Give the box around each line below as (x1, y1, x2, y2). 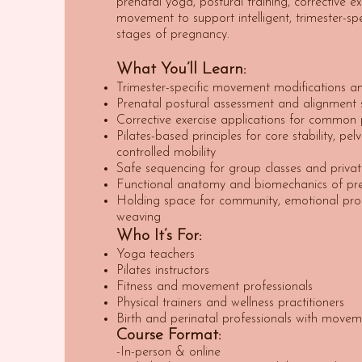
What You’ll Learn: (116, 61, 246, 78)
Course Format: (116, 327, 221, 343)
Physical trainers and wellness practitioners (116, 297, 344, 309)
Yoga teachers (116, 248, 195, 261)
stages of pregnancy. (116, 28, 229, 41)
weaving (116, 211, 161, 224)
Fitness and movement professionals (116, 280, 313, 293)
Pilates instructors (116, 264, 209, 277)
